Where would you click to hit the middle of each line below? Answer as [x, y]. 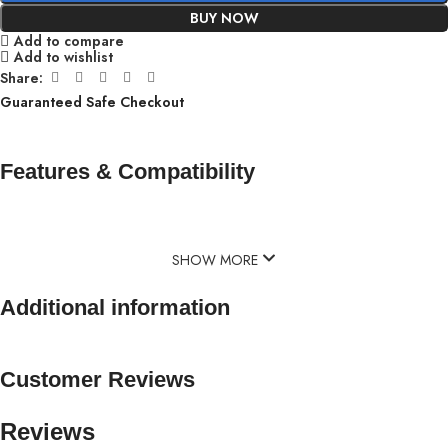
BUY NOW [224, 17]
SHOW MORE [217, 260]
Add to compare [68, 40]
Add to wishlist [63, 56]
